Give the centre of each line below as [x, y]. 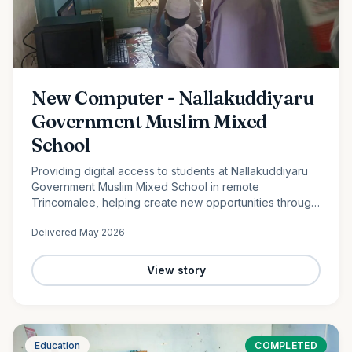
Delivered [55, 232]
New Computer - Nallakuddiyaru [173, 97]
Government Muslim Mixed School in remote [145, 186]
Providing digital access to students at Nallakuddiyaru [170, 170]
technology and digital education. [118, 218]
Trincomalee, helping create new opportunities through [174, 202]
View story [176, 269]
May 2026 [102, 232]
